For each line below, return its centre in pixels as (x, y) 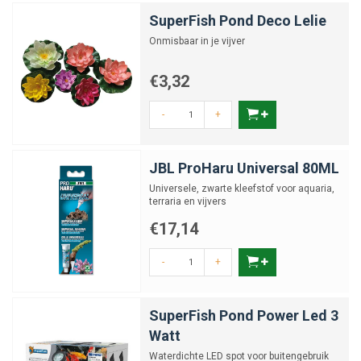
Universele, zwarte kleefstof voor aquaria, (242, 189)
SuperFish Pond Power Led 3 (244, 315)
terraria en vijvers (188, 201)
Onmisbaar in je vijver (197, 41)
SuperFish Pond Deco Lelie (238, 21)
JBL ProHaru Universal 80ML (244, 168)
